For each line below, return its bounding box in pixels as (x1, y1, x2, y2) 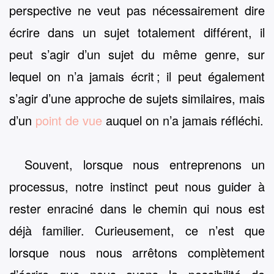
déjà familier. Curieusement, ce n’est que (9, 221, 265, 240)
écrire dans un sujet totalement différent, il (9, 23, 265, 41)
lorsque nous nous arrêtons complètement (9, 243, 265, 262)
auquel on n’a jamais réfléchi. (102, 111, 264, 129)
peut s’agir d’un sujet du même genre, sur (9, 45, 265, 63)
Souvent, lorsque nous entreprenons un (24, 155, 265, 174)
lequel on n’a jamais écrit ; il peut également (9, 67, 265, 85)
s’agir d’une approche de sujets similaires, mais (9, 89, 265, 107)
